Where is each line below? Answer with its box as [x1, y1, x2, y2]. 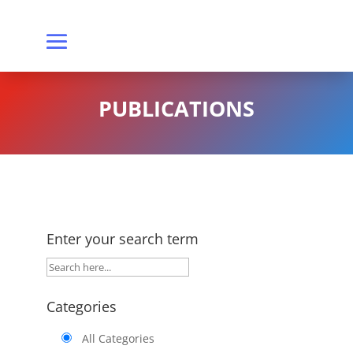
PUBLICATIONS [98, 94, 255, 123]
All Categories [81, 331, 154, 346]
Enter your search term [46, 229, 199, 248]
